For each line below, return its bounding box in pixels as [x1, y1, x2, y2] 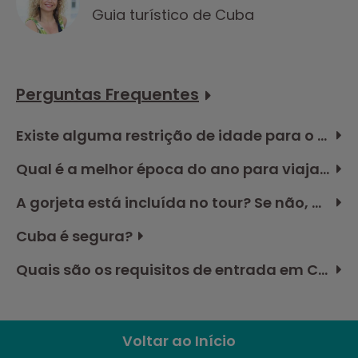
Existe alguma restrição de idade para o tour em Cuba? [317, 125, 327, 145]
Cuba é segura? [16, 225, 133, 246]
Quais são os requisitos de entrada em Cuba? [318, 259, 328, 280]
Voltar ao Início [122, 330, 236, 351]
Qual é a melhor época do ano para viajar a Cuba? [320, 158, 329, 179]
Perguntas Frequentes [16, 82, 199, 105]
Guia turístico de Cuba [92, 5, 254, 26]
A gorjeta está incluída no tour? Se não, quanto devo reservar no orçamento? [312, 192, 321, 213]
